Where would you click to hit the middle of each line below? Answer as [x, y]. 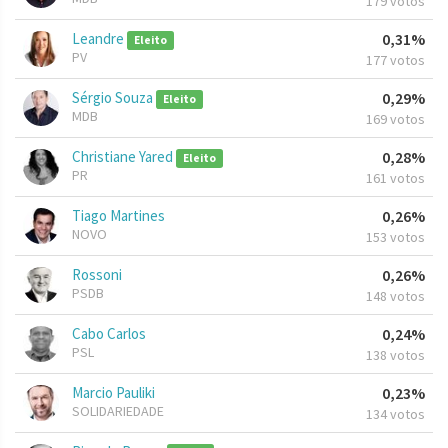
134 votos [395, 414]
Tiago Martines [118, 216]
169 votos [395, 119]
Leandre [99, 39]
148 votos [395, 296]
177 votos [395, 60]
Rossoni [97, 275]
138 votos [395, 355]
